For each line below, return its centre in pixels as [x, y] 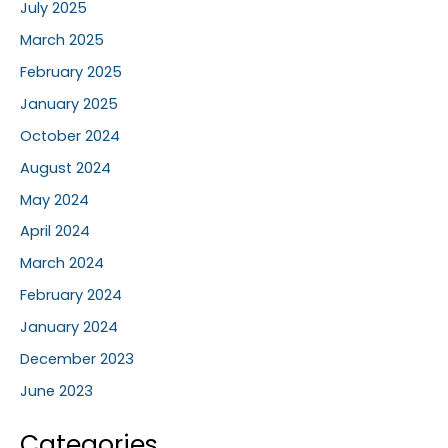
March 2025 [62, 39]
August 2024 [65, 167]
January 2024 [69, 327]
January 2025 [69, 103]
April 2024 [55, 231]
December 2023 [77, 359]
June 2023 [56, 391]
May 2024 [54, 199]
